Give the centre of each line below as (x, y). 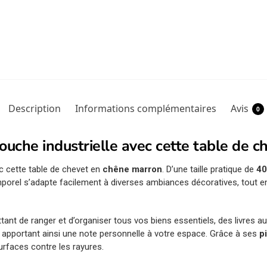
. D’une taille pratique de (209, 170)
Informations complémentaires (145, 109)
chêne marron (133, 170)
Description (34, 109)
